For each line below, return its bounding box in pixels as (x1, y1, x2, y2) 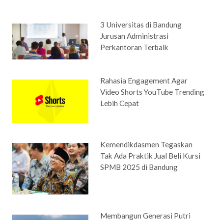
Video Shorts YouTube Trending (100, 87, 205, 97)
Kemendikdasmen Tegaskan (100, 139, 193, 149)
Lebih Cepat (100, 99, 139, 108)
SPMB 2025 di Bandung (100, 162, 178, 171)
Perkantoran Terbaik (100, 42, 169, 52)
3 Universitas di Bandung (100, 20, 182, 29)
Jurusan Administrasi (100, 31, 169, 40)
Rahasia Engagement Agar (100, 76, 188, 85)
